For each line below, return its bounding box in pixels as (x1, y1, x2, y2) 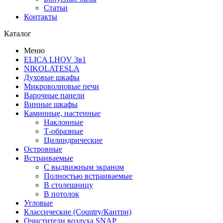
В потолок (44, 190, 79, 198)
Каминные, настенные (24, 109, 101, 117)
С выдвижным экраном (44, 163, 124, 171)
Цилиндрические (44, 136, 103, 144)
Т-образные (44, 127, 83, 135)
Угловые (24, 199, 53, 207)
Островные (24, 145, 62, 153)
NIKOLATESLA (24, 64, 80, 73)
